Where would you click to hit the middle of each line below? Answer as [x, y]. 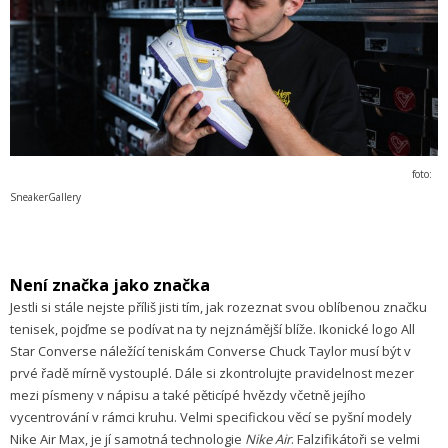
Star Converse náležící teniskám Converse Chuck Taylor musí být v [210, 351]
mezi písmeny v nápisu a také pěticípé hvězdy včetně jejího [188, 395]
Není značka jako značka [110, 285]
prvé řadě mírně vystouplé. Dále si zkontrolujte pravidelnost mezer [212, 373]
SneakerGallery [45, 197]
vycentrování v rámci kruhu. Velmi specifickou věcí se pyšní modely [211, 417]
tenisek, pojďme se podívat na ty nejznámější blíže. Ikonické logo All [212, 329]
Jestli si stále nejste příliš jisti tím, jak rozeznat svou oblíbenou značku [218, 307]
